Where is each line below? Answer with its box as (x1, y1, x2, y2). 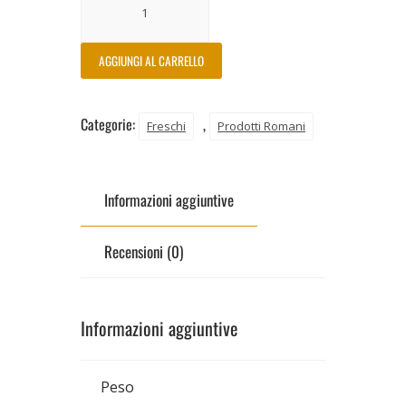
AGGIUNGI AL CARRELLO (99, 51, 204, 70)
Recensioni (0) (104, 239, 183, 263)
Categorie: (81, 112, 139, 135)
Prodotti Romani (217, 117, 305, 134)
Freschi (147, 117, 186, 134)
